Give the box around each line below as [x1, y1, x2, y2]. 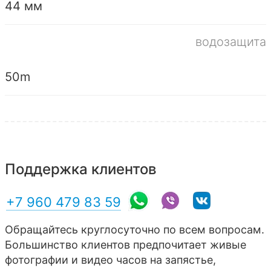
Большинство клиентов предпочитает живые [5, 238, 246, 251]
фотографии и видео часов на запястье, [5, 253, 216, 266]
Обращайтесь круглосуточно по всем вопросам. [5, 223, 264, 236]
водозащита [195, 34, 266, 49]
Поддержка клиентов [5, 160, 157, 178]
